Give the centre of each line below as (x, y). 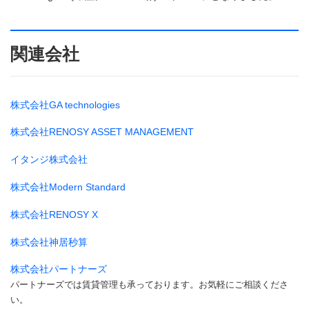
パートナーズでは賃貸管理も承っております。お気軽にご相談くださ (149, 285)
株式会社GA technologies (65, 104)
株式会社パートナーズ (59, 269)
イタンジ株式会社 (49, 160)
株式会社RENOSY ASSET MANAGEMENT (102, 132)
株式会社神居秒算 (49, 242)
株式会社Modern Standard (68, 187)
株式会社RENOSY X (54, 214)
